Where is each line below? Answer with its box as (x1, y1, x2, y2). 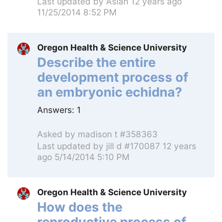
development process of (37, 69, 188, 85)
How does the (37, 199, 122, 215)
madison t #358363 (78, 128, 158, 139)
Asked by (37, 128, 78, 139)
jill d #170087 (106, 141, 160, 152)
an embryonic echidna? (37, 84, 182, 100)
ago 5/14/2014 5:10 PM (37, 152, 129, 163)
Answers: (37, 105, 77, 115)
